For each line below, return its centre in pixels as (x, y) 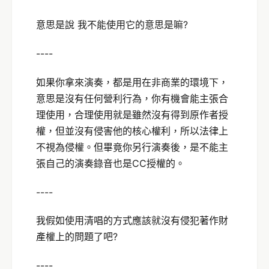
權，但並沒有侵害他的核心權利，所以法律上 (132, 131)
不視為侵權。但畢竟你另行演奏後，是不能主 (132, 147)
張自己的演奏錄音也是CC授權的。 (110, 163)
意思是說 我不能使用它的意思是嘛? (112, 25)
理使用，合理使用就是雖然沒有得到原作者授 (132, 114)
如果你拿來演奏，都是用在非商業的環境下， (132, 82)
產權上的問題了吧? (77, 237)
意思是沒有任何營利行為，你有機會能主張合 (132, 98)
